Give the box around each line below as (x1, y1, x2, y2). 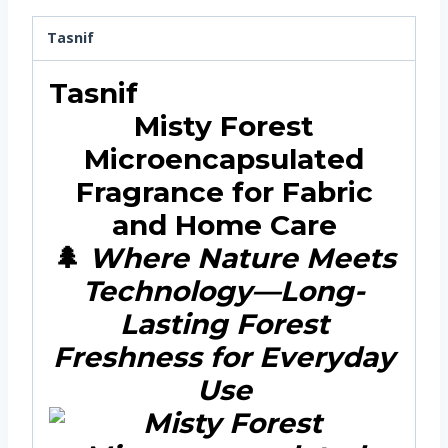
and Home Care (111, 207, 337, 242)
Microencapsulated (84, 141, 364, 176)
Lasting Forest (119, 306, 329, 341)
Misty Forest (134, 108, 314, 143)
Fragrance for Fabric (75, 174, 373, 209)
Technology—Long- (83, 273, 365, 308)
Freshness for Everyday (53, 339, 395, 374)
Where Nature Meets (88, 240, 396, 275)
